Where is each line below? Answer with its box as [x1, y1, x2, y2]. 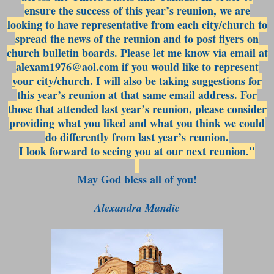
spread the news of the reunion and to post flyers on [15, 30, 259, 46]
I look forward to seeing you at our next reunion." [19, 143, 255, 159]
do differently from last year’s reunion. [45, 128, 229, 145]
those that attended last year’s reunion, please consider [7, 100, 267, 117]
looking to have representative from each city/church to [7, 16, 267, 32]
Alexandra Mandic [94, 199, 180, 215]
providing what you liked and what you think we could [9, 114, 265, 131]
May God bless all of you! [77, 171, 197, 187]
